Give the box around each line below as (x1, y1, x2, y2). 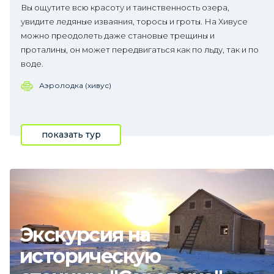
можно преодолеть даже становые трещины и (21, 31, 215, 40)
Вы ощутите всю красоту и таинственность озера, (21, 2, 229, 12)
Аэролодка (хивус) (39, 81, 111, 90)
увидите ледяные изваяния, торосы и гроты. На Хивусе (21, 17, 248, 26)
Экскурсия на (20, 223, 150, 246)
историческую (20, 244, 161, 268)
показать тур (41, 129, 101, 140)
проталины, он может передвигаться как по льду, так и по (21, 45, 259, 54)
